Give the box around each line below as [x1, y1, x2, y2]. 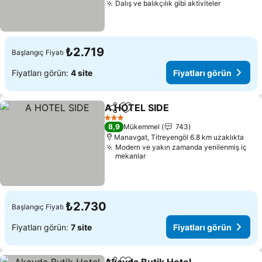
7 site [71, 222, 92, 232]
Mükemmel [123, 122, 160, 131]
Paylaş [104, 108, 131, 118]
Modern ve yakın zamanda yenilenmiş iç [115, 143, 247, 151]
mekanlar [115, 151, 146, 160]
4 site [71, 67, 92, 78]
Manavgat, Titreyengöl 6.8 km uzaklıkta [114, 133, 244, 142]
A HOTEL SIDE [105, 102, 170, 113]
